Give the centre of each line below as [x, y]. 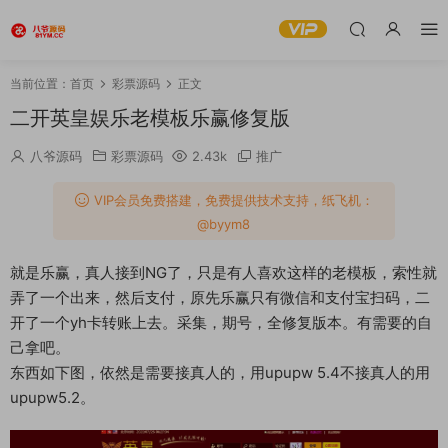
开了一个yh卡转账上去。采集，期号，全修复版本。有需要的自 [221, 322]
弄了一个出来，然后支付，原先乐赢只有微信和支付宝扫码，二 [220, 297]
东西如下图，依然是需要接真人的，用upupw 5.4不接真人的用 [220, 372]
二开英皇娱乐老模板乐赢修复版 [150, 118]
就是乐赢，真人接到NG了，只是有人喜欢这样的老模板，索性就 [223, 272]
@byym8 [224, 224]
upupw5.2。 [52, 397]
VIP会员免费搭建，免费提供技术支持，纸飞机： [231, 200]
